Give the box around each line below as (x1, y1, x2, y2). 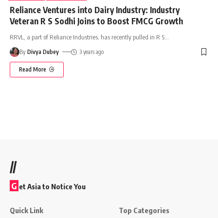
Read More (19, 65, 46, 73)
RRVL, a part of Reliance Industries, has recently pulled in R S (10, 33, 164, 41)
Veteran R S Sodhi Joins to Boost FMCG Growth (10, 15, 183, 26)
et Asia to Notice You (19, 182, 86, 191)
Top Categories (119, 205, 169, 215)
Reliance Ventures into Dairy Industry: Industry (10, 4, 180, 15)
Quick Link (10, 205, 43, 215)
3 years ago (79, 48, 104, 55)
